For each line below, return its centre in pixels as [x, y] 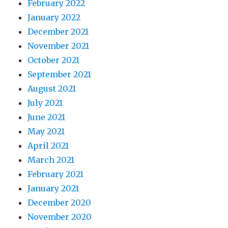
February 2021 [56, 174]
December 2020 [60, 203]
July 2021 [45, 103]
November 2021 [59, 46]
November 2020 [60, 217]
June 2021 [47, 117]
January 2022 [54, 17]
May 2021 [46, 131]
